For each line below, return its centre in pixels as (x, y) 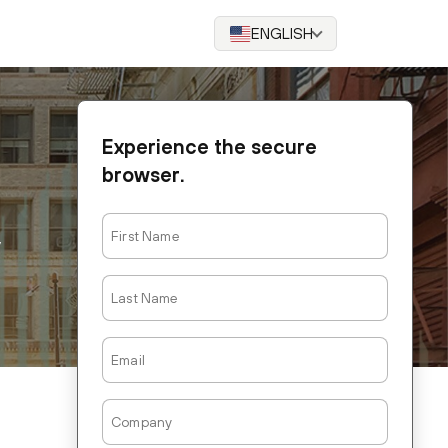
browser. (143, 174)
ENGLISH (282, 33)
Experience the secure (209, 146)
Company (130, 406)
